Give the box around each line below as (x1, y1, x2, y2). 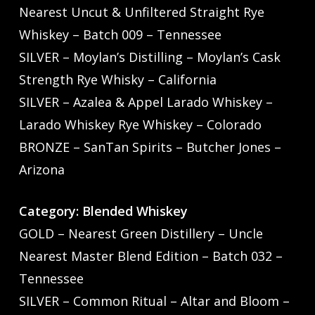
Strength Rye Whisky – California (18, 71, 217, 89)
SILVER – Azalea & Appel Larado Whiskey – (18, 94, 273, 111)
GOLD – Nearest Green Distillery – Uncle (18, 225, 263, 243)
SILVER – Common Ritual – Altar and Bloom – (18, 292, 290, 310)
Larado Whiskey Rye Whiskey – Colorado (18, 116, 262, 134)
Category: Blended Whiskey (18, 202, 200, 220)
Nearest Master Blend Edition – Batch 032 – (18, 247, 283, 265)
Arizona (18, 161, 65, 179)
